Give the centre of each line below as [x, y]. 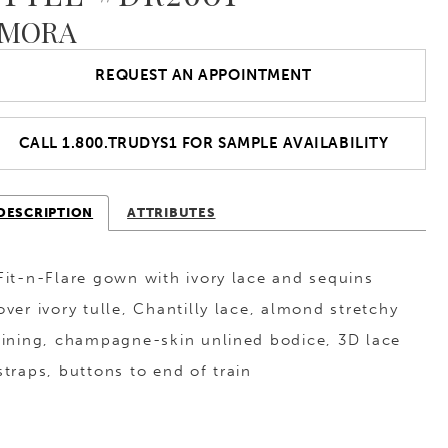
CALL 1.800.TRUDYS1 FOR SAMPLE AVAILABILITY [203, 143]
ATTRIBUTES [171, 212]
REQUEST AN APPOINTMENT [203, 75]
